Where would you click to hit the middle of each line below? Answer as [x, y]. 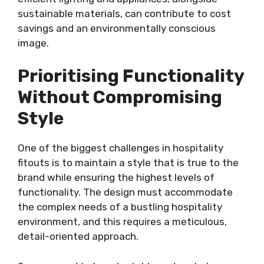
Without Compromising [120, 97]
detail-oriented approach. [78, 236]
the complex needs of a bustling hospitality [120, 207]
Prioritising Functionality [131, 76]
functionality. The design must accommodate [125, 192]
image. [33, 43]
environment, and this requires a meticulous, [122, 222]
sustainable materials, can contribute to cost [124, 13]
